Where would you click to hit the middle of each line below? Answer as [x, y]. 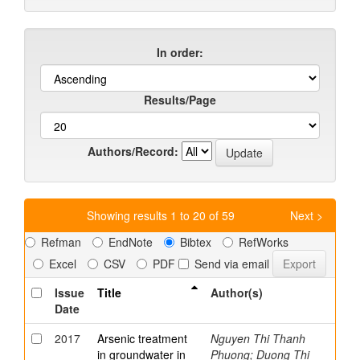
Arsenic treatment [142, 339]
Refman [61, 242]
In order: [180, 52]
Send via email [232, 264]
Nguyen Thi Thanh [258, 339]
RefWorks [264, 242]
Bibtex [196, 242]
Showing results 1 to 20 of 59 [164, 215]
